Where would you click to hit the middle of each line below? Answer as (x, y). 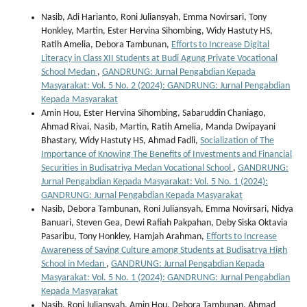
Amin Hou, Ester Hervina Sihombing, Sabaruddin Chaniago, (153, 114)
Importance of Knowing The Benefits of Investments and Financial (167, 155)
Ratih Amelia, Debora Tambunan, (106, 45)
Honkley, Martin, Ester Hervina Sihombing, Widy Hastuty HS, (157, 32)
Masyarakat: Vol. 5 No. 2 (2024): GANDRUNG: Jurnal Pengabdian (165, 86)
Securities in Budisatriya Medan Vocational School (137, 169)
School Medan (69, 73)
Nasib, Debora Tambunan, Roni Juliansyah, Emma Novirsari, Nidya (167, 210)
